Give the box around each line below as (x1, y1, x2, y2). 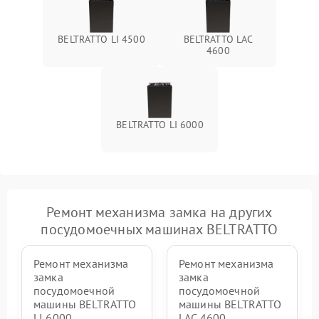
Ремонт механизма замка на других (46, 202, 273, 221)
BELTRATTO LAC (183, 32, 253, 46)
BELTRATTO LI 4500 (58, 32, 145, 46)
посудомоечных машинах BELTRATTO (41, 219, 278, 239)
